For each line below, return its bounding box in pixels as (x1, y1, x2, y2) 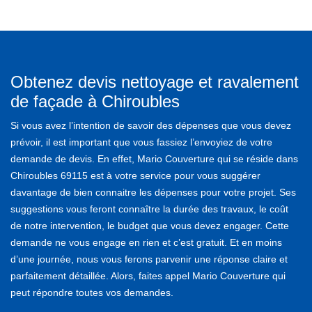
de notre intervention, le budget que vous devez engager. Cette (10, 219, 289, 231)
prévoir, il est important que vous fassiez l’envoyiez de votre (10, 136, 272, 148)
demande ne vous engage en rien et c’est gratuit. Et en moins (10, 236, 282, 248)
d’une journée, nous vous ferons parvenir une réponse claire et (10, 253, 288, 265)
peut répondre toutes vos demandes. (10, 286, 173, 298)
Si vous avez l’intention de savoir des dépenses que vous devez (10, 119, 291, 131)
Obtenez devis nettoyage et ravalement (10, 72, 299, 91)
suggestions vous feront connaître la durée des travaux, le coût (10, 203, 288, 214)
